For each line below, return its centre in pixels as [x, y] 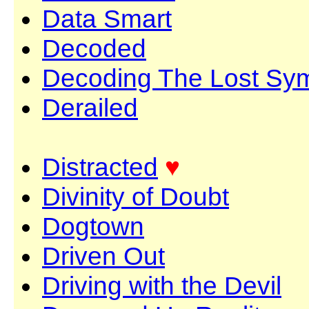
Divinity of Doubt [136, 197]
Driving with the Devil [162, 286]
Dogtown [93, 226]
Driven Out [103, 256]
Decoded [94, 48]
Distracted [100, 167]
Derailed [90, 108]
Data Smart [107, 19]
